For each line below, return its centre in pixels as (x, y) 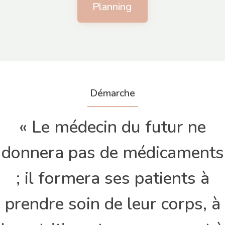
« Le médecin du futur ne (113, 127)
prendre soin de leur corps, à (113, 204)
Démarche (113, 93)
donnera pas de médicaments (113, 153)
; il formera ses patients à (113, 179)
